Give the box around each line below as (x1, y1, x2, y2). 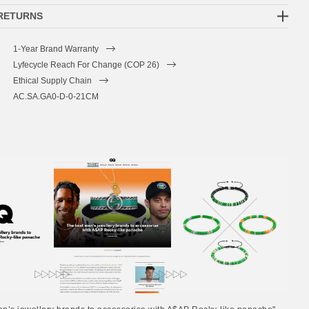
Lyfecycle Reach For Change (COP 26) (12, 60, 159, 70)
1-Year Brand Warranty (12, 44, 99, 54)
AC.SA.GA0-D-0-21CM (12, 92, 99, 101)
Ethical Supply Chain (12, 76, 92, 86)
